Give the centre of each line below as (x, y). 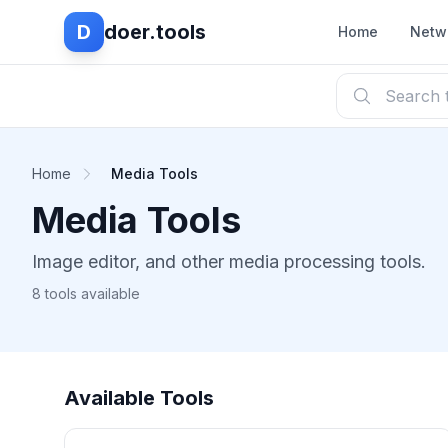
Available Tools (139, 398)
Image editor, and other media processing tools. (229, 261)
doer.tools (155, 32)
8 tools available (86, 293)
